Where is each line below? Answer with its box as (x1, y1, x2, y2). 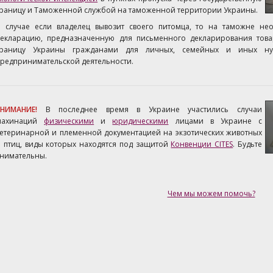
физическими (44, 116, 94, 126)
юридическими (112, 116, 169, 126)
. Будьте (233, 139, 263, 149)
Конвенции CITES (171, 139, 233, 149)
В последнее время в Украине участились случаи (45, 104, 263, 115)
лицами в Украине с (168, 116, 263, 126)
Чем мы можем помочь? (167, 188, 255, 199)
